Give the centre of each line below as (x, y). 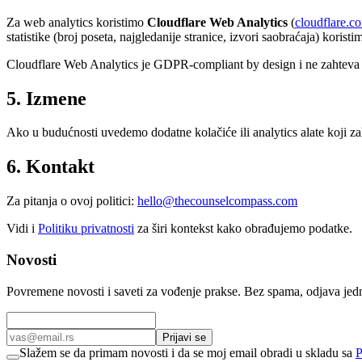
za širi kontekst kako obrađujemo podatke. (243, 229)
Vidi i (22, 229)
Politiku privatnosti (86, 229)
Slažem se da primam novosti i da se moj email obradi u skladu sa (186, 352)
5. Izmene (46, 98)
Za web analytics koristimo (77, 22)
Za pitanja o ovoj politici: (70, 201)
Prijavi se (184, 337)
